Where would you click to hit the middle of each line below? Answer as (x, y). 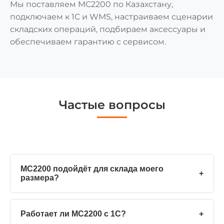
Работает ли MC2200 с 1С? (73, 213)
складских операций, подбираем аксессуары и (108, 29)
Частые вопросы (112, 104)
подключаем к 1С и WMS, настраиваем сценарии (111, 16)
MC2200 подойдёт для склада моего (92, 168)
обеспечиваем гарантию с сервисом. (88, 41)
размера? (40, 177)
